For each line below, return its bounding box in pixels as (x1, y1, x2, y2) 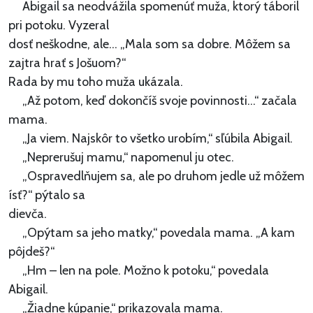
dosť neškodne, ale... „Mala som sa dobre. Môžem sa (8, 36, 291, 52)
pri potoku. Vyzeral (8, 17, 109, 34)
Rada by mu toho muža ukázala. (8, 74, 183, 90)
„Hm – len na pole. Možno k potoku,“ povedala (8, 263, 269, 279)
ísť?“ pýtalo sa (8, 187, 85, 203)
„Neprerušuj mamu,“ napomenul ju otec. (8, 150, 234, 166)
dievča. (8, 206, 47, 222)
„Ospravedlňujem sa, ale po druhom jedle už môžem (8, 168, 305, 184)
